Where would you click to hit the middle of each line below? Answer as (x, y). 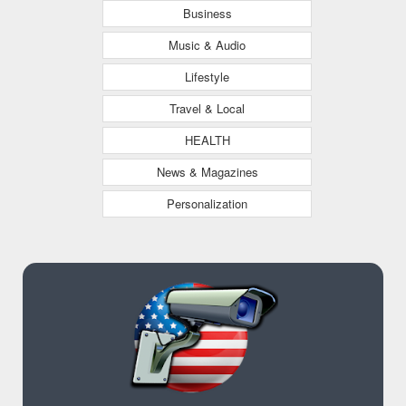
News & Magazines (207, 171)
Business (207, 13)
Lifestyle (207, 76)
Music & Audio (207, 44)
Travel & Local (207, 108)
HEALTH (207, 140)
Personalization (207, 203)
